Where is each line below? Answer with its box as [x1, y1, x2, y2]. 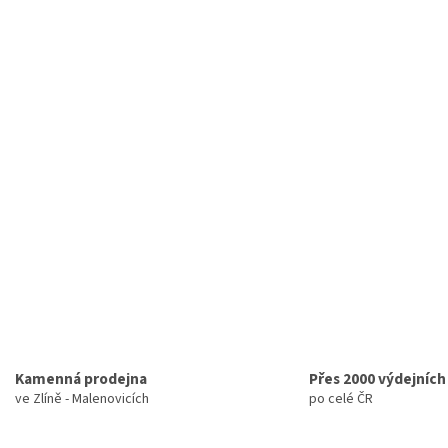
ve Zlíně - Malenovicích [14, 389, 149, 410]
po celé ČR [309, 389, 373, 410]
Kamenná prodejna [14, 368, 147, 391]
